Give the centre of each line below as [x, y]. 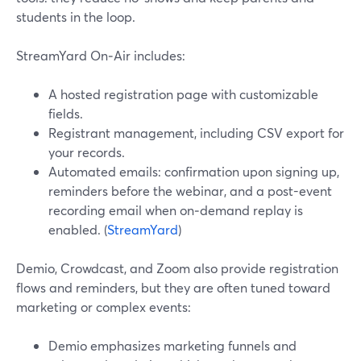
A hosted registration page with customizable [183, 94]
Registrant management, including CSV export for [196, 133]
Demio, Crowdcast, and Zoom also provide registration [177, 268]
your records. [87, 152]
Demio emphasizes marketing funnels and [172, 345]
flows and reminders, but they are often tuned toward [173, 287]
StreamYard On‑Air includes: [101, 55]
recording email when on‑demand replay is [176, 210]
